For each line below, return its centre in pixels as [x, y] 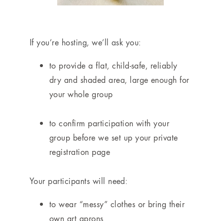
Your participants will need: [79, 181]
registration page [80, 152]
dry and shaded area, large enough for [119, 80]
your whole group [81, 94]
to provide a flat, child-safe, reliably [113, 66]
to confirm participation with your [110, 123]
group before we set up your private [114, 138]
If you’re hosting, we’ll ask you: [85, 42]
